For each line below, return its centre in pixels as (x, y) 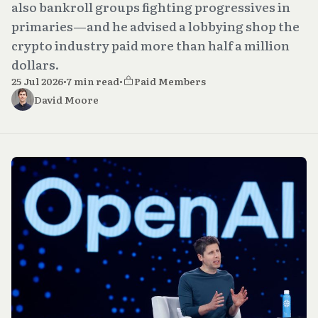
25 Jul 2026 (37, 81)
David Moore (66, 99)
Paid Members (170, 81)
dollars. (35, 64)
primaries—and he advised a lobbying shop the (155, 26)
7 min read (93, 81)
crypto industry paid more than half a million (150, 45)
